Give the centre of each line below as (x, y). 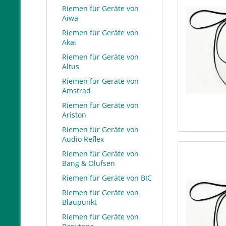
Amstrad (76, 91)
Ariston (74, 115)
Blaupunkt (79, 202)
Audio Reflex (83, 139)
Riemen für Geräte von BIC (107, 178)
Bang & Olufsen (89, 163)
